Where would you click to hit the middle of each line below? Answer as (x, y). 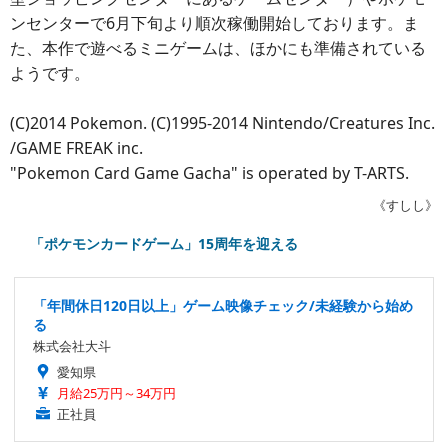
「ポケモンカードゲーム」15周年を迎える (164, 243)
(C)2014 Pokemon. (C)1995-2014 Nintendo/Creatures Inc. (222, 123)
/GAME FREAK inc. (76, 148)
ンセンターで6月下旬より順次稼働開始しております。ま (214, 23)
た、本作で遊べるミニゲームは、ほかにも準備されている (218, 48)
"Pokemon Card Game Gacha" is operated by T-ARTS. (209, 173)
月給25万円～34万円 (116, 393)
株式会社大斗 (72, 346)
